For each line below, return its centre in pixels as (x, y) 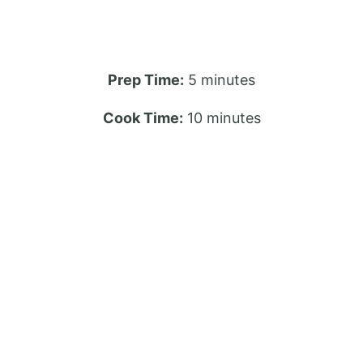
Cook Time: (143, 118)
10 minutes (224, 118)
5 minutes (222, 80)
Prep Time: (146, 80)
